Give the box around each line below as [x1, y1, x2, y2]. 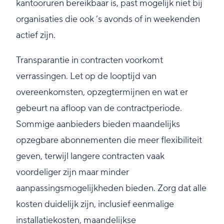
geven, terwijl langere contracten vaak [16, 150, 164, 162]
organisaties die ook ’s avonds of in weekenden [16, 13, 200, 25]
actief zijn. [16, 29, 55, 41]
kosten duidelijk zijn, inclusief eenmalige [16, 198, 174, 210]
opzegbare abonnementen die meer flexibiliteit [16, 134, 202, 146]
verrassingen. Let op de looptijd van [16, 70, 156, 82]
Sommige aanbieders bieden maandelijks [16, 118, 180, 130]
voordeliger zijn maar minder [16, 166, 129, 178]
